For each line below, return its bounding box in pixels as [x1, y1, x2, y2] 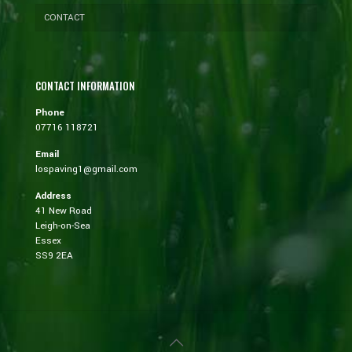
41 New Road [35, 204, 92, 218]
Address [35, 189, 71, 203]
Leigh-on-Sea [35, 219, 90, 233]
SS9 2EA [35, 249, 73, 263]
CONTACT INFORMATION [35, 78, 135, 94]
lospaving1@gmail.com [35, 163, 137, 177]
